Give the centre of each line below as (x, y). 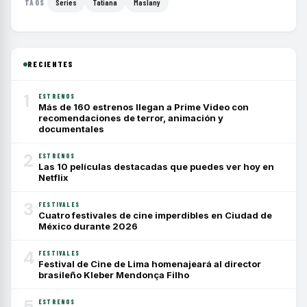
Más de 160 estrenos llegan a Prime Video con (144, 107)
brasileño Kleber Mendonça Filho (114, 275)
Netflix (53, 177)
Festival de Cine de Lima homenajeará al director (150, 264)
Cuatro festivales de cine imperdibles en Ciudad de (155, 215)
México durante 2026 (88, 226)
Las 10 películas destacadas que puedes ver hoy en (156, 167)
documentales (71, 129)
